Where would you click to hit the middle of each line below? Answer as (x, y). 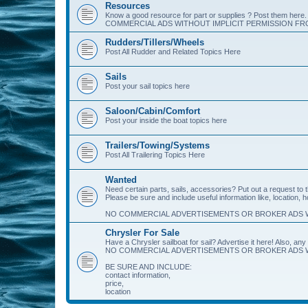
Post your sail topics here (147, 86)
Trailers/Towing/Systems (157, 145)
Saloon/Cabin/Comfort (153, 111)
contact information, (138, 275)
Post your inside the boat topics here (166, 120)
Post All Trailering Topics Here (155, 155)
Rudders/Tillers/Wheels (155, 42)
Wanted (121, 180)
